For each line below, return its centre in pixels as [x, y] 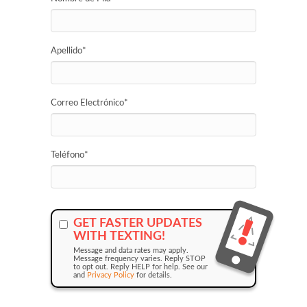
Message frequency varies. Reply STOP [139, 259]
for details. [153, 275]
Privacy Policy [111, 275]
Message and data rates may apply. [131, 250]
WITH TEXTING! [119, 236]
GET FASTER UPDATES [138, 223]
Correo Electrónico [87, 103]
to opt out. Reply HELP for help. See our [140, 267]
